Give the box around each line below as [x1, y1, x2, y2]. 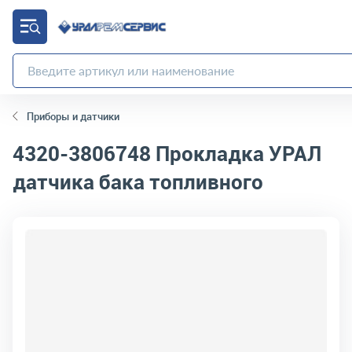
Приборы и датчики [27, 109, 119, 123]
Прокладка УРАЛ [151, 139, 321, 167]
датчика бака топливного [13, 167, 263, 196]
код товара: [13, 223, 69, 236]
